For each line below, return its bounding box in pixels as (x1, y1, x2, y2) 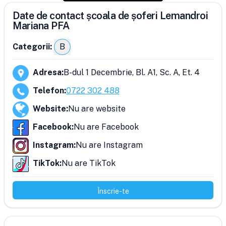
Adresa (33, 68, 62, 77)
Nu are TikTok (62, 158, 116, 168)
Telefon (33, 86, 64, 95)
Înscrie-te (97, 187, 129, 195)
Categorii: (13, 42, 52, 51)
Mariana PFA (13, 20, 70, 32)
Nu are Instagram (76, 140, 143, 150)
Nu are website (68, 104, 126, 114)
